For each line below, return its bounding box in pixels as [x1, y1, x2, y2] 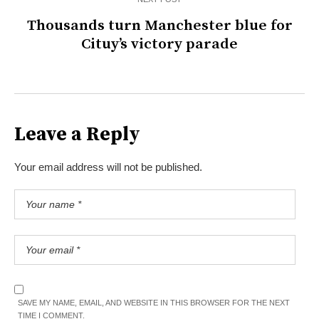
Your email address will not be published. [14, 161, 202, 174]
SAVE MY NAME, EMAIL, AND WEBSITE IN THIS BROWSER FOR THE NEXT [18, 298, 290, 308]
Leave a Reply [14, 122, 140, 147]
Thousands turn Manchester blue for [26, 16, 293, 36]
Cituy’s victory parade [81, 35, 238, 54]
